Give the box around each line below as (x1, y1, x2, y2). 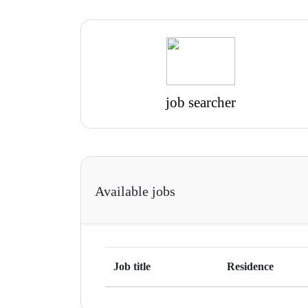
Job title (113, 260, 151, 272)
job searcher (166, 93, 236, 110)
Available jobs (95, 183, 175, 199)
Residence (227, 260, 274, 272)
